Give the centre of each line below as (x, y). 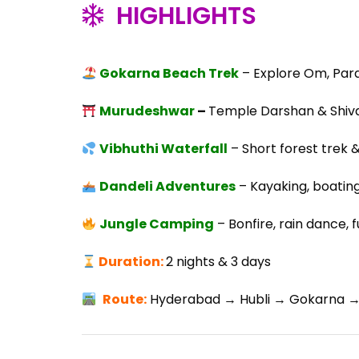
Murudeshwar (148, 111)
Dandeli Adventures (167, 186)
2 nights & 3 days (218, 262)
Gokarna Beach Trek (169, 73)
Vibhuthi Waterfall (163, 149)
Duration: (132, 262)
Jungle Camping (156, 224)
